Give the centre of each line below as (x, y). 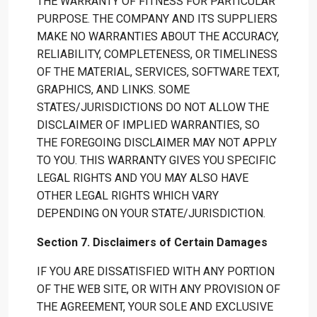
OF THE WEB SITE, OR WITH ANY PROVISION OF (158, 289)
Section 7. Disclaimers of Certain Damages (152, 242)
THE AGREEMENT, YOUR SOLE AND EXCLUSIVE (155, 307)
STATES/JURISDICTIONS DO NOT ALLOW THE (153, 107)
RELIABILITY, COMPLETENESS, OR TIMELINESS (157, 54)
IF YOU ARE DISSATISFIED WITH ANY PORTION (156, 271)
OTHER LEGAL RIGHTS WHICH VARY (128, 196)
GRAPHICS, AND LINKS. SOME (113, 90)
